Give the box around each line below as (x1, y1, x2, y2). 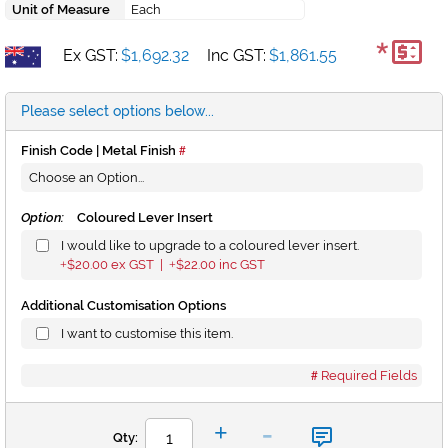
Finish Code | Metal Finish (21, 143, 176, 159)
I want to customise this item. (61, 326, 233, 342)
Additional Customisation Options (21, 298, 226, 314)
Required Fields (321, 368, 417, 384)
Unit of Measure (12, 2, 110, 18)
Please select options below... (21, 103, 214, 120)
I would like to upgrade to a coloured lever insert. (61, 238, 359, 254)
